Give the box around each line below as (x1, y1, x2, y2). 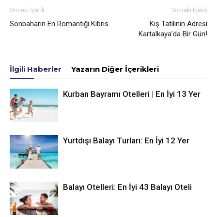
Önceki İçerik (10, 6, 45, 14)
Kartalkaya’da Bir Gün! (139, 29, 207, 38)
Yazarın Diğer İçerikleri (71, 64, 159, 74)
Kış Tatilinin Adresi (150, 19, 207, 28)
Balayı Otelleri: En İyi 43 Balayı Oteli (63, 182, 192, 192)
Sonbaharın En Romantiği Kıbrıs (10, 19, 108, 28)
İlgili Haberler (10, 64, 62, 74)
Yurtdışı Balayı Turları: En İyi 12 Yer (63, 135, 189, 145)
